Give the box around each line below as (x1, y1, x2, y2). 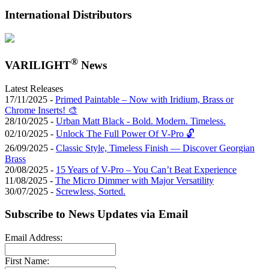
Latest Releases (5, 83, 63, 94)
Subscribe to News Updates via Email (5, 208, 188, 221)
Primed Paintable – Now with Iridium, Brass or (55, 94, 234, 104)
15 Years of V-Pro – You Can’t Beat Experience (56, 164, 237, 175)
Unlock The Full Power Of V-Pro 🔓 (56, 128, 195, 139)
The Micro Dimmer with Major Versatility (55, 175, 214, 186)
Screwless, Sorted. (56, 186, 125, 196)
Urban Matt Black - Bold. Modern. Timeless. (56, 115, 226, 126)
